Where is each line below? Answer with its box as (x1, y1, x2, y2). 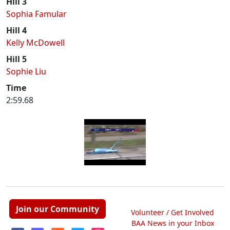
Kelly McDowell (6, 37, 65, 48)
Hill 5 (6, 53, 27, 65)
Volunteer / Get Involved (131, 207, 214, 217)
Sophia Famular (6, 8, 67, 20)
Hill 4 (6, 25, 27, 36)
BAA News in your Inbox (131, 218, 214, 228)
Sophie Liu (6, 66, 46, 77)
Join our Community (16, 203, 99, 215)
